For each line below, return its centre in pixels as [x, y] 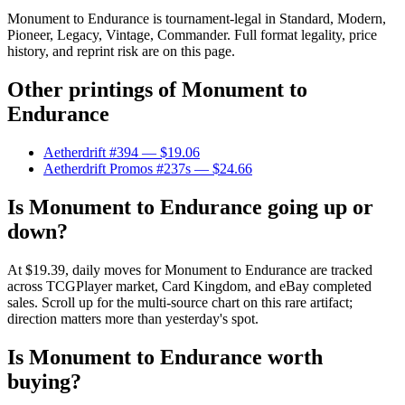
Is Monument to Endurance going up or [190, 207]
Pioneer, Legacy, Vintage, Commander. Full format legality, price [192, 35]
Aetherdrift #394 [91, 153]
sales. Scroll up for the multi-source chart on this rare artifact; [180, 303]
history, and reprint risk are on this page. [121, 52]
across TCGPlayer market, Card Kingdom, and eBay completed [189, 287]
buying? [44, 381]
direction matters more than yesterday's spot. [133, 319]
